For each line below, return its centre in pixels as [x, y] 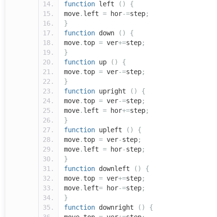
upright [112, 91]
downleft [114, 169]
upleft [110, 130]
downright [116, 208]
